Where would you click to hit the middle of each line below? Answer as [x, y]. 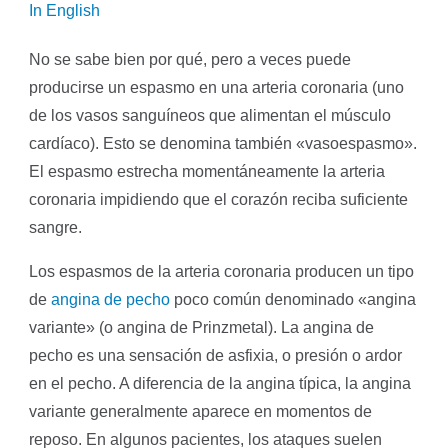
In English [65, 11]
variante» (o [73, 327]
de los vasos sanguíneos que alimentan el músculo [210, 115]
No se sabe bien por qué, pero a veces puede [190, 59]
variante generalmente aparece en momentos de [201, 411]
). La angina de [321, 327]
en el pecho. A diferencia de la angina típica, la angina [220, 383]
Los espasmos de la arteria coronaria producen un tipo [222, 271]
